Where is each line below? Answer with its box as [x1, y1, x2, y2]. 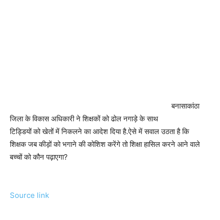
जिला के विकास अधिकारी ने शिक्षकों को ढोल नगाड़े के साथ [10, 114, 158, 124]
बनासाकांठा [171, 101, 199, 111]
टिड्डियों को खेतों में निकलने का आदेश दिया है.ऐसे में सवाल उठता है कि [10, 127, 189, 137]
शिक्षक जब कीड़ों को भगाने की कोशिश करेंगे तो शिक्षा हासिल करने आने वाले [10, 139, 200, 149]
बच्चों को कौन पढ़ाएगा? [10, 152, 68, 162]
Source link [10, 191, 49, 200]
